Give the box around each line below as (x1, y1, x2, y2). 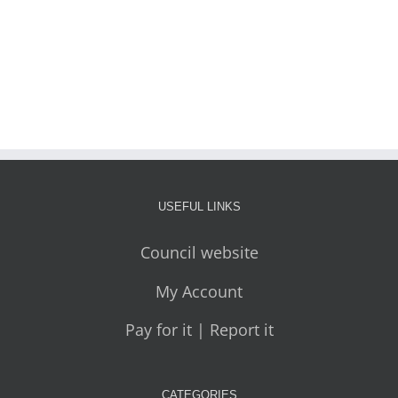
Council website (139, 242, 259, 264)
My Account (155, 280, 243, 302)
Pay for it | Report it (124, 319, 274, 341)
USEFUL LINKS (157, 200, 241, 214)
